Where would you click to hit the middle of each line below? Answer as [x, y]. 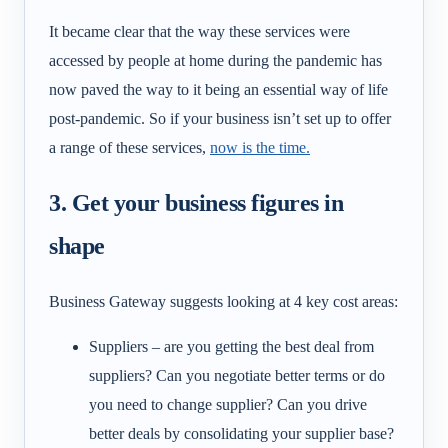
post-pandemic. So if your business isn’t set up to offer [220, 119]
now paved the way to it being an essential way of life [218, 90]
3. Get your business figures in [196, 202]
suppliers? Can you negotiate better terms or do [237, 376]
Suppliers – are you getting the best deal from [231, 347]
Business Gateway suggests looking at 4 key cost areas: [223, 302]
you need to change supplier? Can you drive [228, 405]
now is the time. [260, 148]
